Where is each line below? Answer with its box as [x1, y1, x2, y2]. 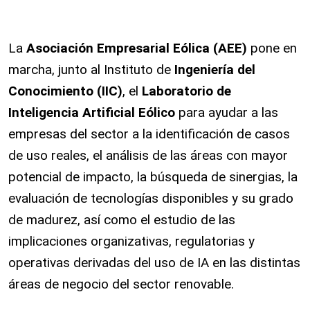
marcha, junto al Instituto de [8, 62, 174, 77]
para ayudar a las [179, 104, 278, 120]
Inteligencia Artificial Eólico [8, 104, 179, 120]
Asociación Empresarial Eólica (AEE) [26, 40, 250, 56]
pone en [250, 40, 297, 56]
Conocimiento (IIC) [8, 83, 122, 99]
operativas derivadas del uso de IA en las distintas [8, 255, 300, 271]
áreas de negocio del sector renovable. [8, 276, 237, 292]
